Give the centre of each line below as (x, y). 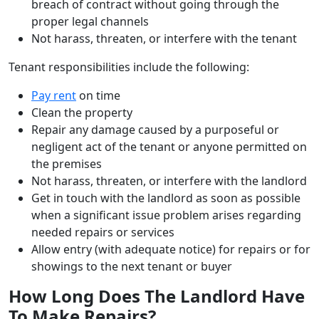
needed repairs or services (103, 232)
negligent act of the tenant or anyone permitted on (169, 146)
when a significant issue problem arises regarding (166, 215)
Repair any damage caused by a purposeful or (155, 129)
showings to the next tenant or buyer (132, 266)
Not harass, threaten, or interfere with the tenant (164, 38)
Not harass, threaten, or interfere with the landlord (169, 181)
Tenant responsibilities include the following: (129, 67)
